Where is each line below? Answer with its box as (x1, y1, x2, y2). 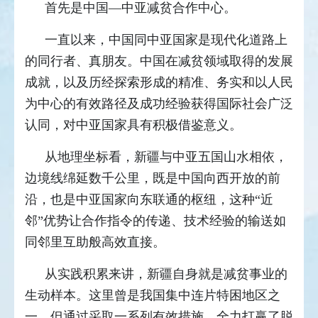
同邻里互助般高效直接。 (25, 234, 165, 249)
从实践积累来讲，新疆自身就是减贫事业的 (45, 266, 287, 281)
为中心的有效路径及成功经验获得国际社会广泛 (25, 96, 293, 111)
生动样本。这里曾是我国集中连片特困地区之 (25, 287, 280, 302)
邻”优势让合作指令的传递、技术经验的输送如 (25, 213, 286, 228)
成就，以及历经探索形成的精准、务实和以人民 (25, 75, 293, 89)
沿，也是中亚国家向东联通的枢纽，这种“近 (25, 192, 273, 207)
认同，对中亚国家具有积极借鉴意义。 (25, 117, 242, 132)
